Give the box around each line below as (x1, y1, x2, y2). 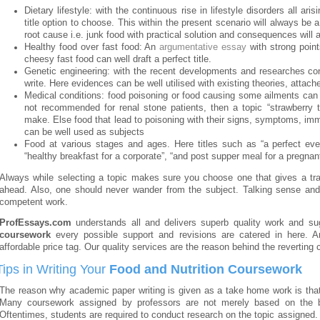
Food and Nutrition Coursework (109, 261, 302, 276)
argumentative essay (159, 42, 247, 52)
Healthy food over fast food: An (24, 42, 160, 52)
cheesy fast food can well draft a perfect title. (24, 54, 211, 64)
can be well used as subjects (24, 127, 144, 137)
